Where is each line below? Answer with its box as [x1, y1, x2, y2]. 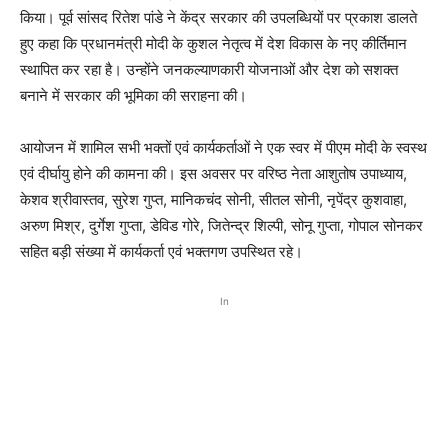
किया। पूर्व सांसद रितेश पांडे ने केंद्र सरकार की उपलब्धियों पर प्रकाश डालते [20, 8, 417, 28]
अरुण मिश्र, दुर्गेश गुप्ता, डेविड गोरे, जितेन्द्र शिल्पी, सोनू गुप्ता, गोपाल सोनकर [20, 216, 423, 236]
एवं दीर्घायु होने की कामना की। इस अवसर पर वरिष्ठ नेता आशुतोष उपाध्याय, [20, 164, 407, 184]
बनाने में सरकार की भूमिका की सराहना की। [20, 86, 247, 106]
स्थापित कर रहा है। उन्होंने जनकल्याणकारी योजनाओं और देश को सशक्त [20, 60, 398, 80]
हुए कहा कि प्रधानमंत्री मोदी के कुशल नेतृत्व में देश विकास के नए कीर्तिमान [20, 34, 407, 54]
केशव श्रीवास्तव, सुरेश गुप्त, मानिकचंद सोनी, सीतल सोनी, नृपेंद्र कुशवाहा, [20, 190, 407, 210]
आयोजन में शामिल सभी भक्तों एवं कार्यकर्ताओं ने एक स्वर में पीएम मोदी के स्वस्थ [20, 138, 427, 158]
